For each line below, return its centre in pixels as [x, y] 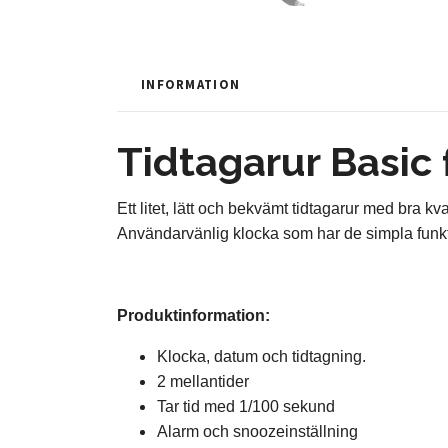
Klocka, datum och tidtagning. [261, 356]
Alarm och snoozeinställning [257, 431]
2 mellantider [203, 381]
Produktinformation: [193, 315]
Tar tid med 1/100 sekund [246, 406]
